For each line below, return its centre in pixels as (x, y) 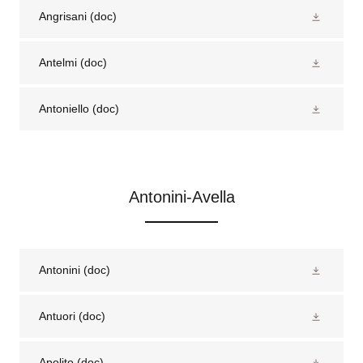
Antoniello (64, 109)
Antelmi (58, 62)
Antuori (57, 316)
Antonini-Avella (181, 197)
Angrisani (63, 16)
